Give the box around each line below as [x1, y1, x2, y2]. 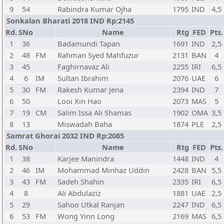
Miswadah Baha [57, 119, 112, 129]
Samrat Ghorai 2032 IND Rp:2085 [6, 130, 124, 140]
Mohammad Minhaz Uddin [57, 165, 149, 175]
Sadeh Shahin [57, 176, 104, 186]
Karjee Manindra [57, 153, 114, 163]
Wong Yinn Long [57, 211, 114, 221]
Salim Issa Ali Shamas [57, 107, 131, 117]
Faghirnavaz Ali [57, 61, 109, 71]
